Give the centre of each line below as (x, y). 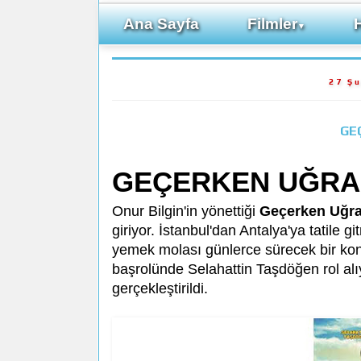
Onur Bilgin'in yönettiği (186, 211)
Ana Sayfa (161, 24)
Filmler (272, 24)
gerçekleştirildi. (160, 288)
